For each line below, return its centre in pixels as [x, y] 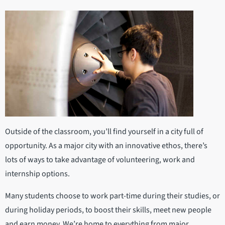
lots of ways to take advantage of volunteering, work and [100, 160]
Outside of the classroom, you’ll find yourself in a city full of [104, 132]
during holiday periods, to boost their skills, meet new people [108, 210]
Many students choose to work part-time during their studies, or [113, 196]
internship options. [37, 174]
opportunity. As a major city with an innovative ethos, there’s [106, 146]
